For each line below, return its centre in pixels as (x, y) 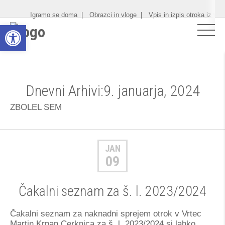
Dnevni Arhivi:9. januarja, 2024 (113, 91)
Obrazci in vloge (113, 15)
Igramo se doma (54, 15)
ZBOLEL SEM (36, 107)
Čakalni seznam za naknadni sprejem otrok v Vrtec (106, 214)
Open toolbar (29, 30)
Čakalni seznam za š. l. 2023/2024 (113, 191)
